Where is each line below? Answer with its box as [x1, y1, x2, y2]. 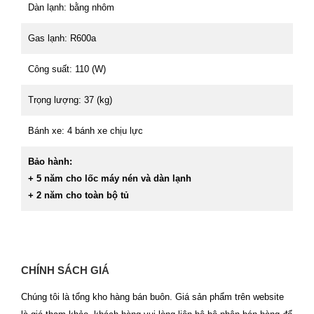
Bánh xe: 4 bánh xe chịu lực [28, 125, 143, 137]
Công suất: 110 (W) [28, 64, 106, 75]
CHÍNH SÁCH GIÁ [21, 265, 109, 277]
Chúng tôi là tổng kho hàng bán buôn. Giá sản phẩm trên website [21, 292, 284, 303]
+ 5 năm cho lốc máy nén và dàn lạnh [28, 173, 191, 184]
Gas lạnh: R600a [28, 33, 96, 44]
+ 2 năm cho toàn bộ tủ [28, 190, 129, 201]
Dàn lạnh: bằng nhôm [28, 2, 114, 13]
